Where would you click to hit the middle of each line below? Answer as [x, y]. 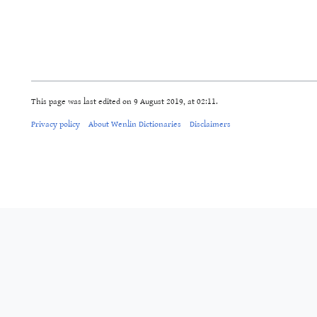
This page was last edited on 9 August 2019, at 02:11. [125, 101]
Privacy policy [56, 123]
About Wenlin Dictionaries [135, 123]
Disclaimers [210, 123]
